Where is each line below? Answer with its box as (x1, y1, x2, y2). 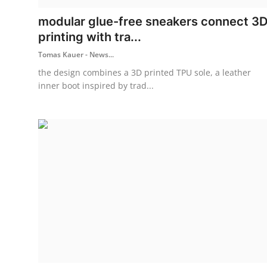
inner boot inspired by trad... (38, 79, 154, 91)
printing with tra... (38, 29, 141, 44)
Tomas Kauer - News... (38, 49, 114, 60)
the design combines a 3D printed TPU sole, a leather (38, 66, 251, 78)
